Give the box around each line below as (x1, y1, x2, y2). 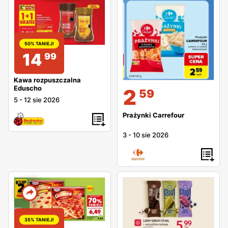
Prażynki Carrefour (123, 111, 184, 120)
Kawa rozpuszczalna (14, 75, 81, 84)
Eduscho (14, 83, 42, 92)
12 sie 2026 (24, 95, 60, 104)
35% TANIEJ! (24, 217, 54, 223)
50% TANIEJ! (24, 41, 54, 47)
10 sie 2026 (133, 131, 168, 139)
